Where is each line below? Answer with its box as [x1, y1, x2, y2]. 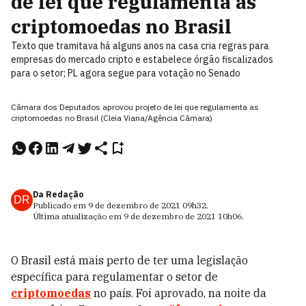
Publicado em [33, 200, 88, 210]
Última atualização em [33, 211, 124, 221]
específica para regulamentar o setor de [11, 270, 218, 283]
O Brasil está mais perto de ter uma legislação [11, 253, 248, 267]
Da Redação [33, 189, 83, 199]
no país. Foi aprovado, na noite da [91, 286, 266, 300]
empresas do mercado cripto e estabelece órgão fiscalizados [11, 53, 273, 66]
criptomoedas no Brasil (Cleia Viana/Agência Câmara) [11, 113, 212, 123]
